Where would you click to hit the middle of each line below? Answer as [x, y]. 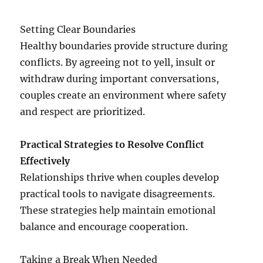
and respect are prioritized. [83, 112]
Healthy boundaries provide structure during [124, 46]
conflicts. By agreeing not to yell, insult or [118, 63]
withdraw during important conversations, [120, 79]
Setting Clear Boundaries [78, 30]
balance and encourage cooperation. [104, 227]
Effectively [45, 161]
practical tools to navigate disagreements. [118, 194]
